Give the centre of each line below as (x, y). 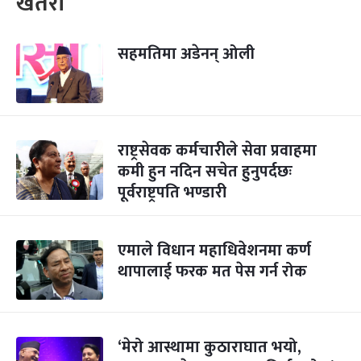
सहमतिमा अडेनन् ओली (186, 54)
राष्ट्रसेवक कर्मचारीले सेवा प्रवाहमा (217, 151)
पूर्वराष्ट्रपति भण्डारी (172, 193)
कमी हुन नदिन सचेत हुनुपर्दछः (205, 172)
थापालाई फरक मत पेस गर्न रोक (212, 272)
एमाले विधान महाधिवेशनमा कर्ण (214, 251)
